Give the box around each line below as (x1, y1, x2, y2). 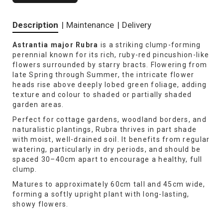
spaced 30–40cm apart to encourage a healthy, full (12, 155, 203, 164)
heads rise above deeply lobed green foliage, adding (12, 81, 207, 89)
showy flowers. (12, 200, 69, 209)
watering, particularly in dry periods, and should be (12, 145, 201, 154)
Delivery (122, 20, 151, 30)
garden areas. (12, 101, 64, 109)
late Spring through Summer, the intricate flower (12, 71, 195, 79)
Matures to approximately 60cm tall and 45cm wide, (12, 180, 206, 189)
